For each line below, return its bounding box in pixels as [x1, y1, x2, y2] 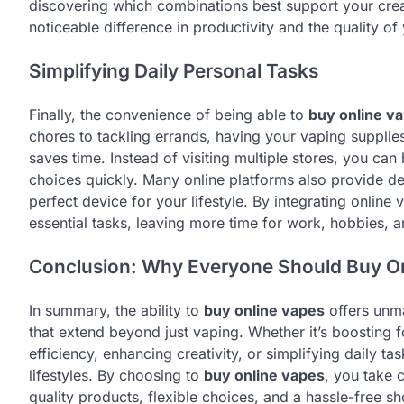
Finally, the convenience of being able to [29, 105, 308, 124]
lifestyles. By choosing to [29, 365, 204, 384]
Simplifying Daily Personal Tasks [29, 60, 318, 83]
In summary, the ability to [29, 300, 204, 319]
